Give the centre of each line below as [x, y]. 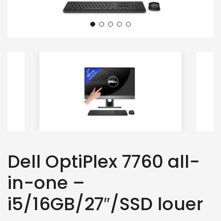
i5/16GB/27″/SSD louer [105, 204]
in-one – [46, 183]
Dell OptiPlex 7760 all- [104, 161]
